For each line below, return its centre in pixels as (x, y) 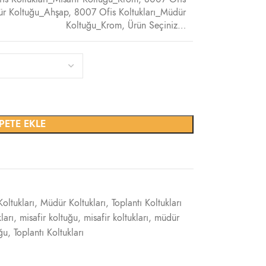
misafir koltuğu (48, 218)
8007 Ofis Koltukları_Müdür (130, 12)
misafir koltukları (116, 218)
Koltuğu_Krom (94, 26)
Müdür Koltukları (73, 203)
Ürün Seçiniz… (156, 26)
